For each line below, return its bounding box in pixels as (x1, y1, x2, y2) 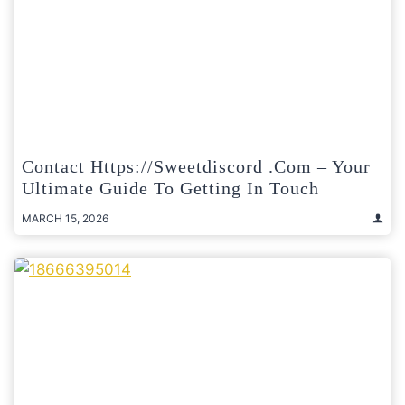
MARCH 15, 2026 (22, 211, 108, 225)
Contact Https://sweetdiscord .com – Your (22, 155, 371, 176)
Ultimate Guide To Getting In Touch (22, 177, 319, 198)
